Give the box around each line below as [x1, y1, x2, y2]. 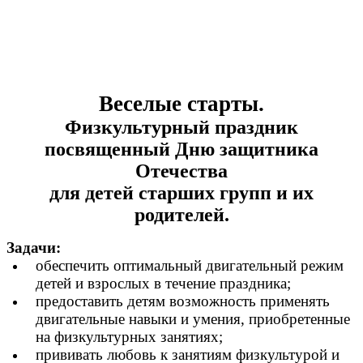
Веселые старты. [99, 92, 264, 117]
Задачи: [6, 239, 61, 257]
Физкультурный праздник [65, 117, 298, 139]
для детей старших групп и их [49, 182, 314, 204]
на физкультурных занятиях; [36, 328, 223, 346]
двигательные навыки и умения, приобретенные [36, 310, 350, 328]
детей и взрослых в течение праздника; [36, 275, 291, 293]
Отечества [135, 160, 228, 182]
